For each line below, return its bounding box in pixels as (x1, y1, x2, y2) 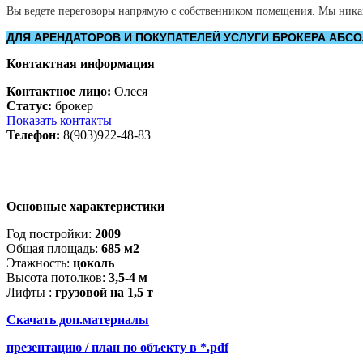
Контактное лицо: (6, 83, 111, 98)
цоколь (73, 255, 114, 270)
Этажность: (6, 255, 73, 270)
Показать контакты (6, 113, 112, 127)
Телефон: (6, 127, 60, 142)
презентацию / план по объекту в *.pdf (6, 340, 228, 354)
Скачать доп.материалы (6, 312, 149, 327)
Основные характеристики (6, 199, 164, 213)
